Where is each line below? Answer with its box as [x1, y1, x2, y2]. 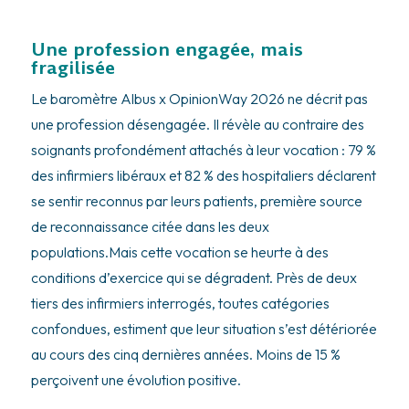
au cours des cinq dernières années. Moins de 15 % [30, 345, 341, 364]
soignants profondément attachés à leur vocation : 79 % [30, 141, 376, 160]
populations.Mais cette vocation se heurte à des [30, 243, 329, 262]
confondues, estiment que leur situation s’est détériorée [30, 320, 377, 339]
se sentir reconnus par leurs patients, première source [30, 192, 362, 211]
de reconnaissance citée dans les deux [30, 217, 269, 236]
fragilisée [30, 55, 115, 81]
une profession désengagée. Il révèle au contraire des [30, 115, 364, 134]
